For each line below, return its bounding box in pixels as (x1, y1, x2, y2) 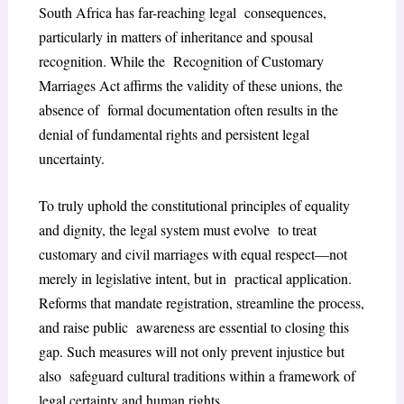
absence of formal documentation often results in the (38, 99, 338, 119)
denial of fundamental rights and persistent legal (38, 124, 314, 143)
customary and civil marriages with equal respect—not (38, 244, 347, 264)
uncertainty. (38, 148, 105, 168)
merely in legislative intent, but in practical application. (38, 269, 352, 289)
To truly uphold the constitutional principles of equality (38, 196, 350, 216)
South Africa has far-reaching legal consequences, (38, 2, 326, 22)
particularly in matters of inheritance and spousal (38, 26, 313, 46)
